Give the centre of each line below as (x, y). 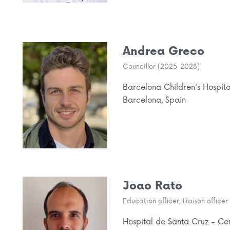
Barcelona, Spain (154, 101)
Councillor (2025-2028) (161, 67)
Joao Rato (152, 186)
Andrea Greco (164, 52)
